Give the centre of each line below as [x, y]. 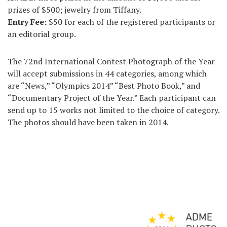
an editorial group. [42, 34]
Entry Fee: [27, 22]
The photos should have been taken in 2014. [88, 122]
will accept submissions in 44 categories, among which [107, 73]
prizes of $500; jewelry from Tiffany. [74, 9]
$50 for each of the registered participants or [131, 22]
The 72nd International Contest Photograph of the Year [111, 61]
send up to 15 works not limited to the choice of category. [113, 110]
